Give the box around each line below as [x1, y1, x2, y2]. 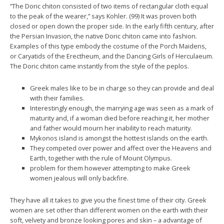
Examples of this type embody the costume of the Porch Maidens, [10, 41, 206, 50]
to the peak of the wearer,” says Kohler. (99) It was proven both [10, 11, 196, 20]
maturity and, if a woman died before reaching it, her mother [30, 113, 209, 122]
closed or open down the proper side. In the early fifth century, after [10, 21, 214, 30]
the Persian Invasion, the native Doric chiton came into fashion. [10, 31, 197, 40]
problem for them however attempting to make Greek [30, 163, 190, 172]
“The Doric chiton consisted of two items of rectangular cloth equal [10, 1, 208, 10]
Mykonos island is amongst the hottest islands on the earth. [30, 133, 208, 142]
